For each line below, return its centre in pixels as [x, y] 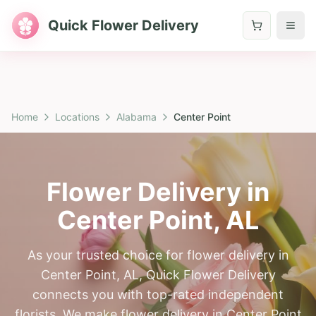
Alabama [136, 117]
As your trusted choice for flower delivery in [158, 255]
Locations [77, 117]
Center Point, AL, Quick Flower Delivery [158, 275]
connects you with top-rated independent [158, 294]
